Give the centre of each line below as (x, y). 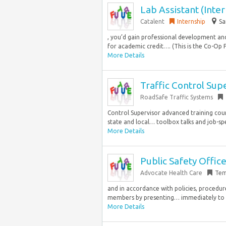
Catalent (152, 21)
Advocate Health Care (171, 173)
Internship (191, 21)
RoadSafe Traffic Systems (177, 97)
